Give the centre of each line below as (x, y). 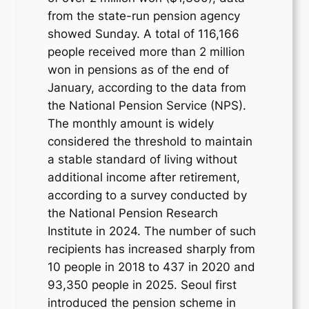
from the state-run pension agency (144, 16)
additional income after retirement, (144, 177)
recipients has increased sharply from (152, 249)
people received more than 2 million (147, 51)
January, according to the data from (147, 87)
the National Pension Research (133, 213)
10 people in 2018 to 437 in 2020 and (152, 267)
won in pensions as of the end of (139, 69)
